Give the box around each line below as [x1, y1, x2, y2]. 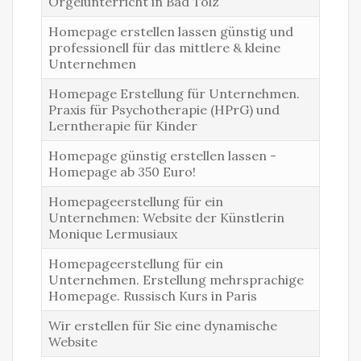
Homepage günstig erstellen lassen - [48, 147, 276, 164]
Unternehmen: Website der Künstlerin [48, 210, 284, 226]
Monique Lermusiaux [48, 226, 177, 242]
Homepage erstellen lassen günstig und [48, 23, 293, 39]
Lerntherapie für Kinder [48, 118, 197, 134]
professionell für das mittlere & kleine [48, 39, 280, 56]
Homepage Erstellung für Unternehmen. [48, 85, 300, 102]
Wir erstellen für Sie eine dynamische [48, 317, 277, 334]
